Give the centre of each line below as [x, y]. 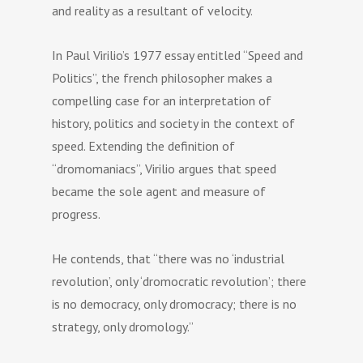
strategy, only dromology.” [123, 326]
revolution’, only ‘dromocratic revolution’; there [179, 281]
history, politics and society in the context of [174, 123]
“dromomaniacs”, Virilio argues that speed [164, 168]
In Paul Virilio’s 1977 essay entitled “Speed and [178, 55]
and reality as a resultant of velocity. [153, 10]
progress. [77, 214]
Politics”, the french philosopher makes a [162, 77]
